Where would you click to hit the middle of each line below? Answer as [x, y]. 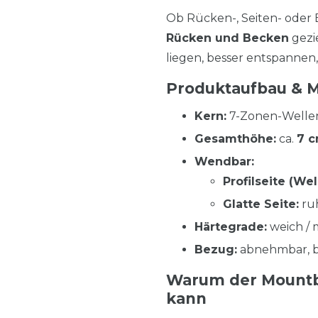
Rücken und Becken [227, 38]
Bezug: [216, 249]
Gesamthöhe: [235, 138]
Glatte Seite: [261, 204]
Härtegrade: [231, 226]
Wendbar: [224, 161]
